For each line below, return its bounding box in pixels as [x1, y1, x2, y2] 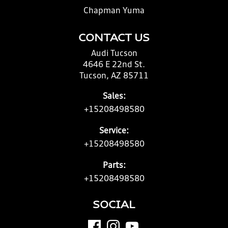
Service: [99, 127, 129, 135]
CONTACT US [78, 34, 150, 43]
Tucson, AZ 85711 [79, 72, 149, 80]
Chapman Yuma [83, 7, 145, 15]
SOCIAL [93, 201, 135, 210]
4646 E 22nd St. [83, 61, 145, 69]
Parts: [102, 162, 126, 170]
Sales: [102, 93, 126, 101]
